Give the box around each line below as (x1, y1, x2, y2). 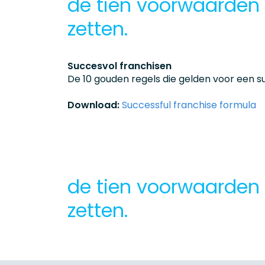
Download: (67, 98, 122, 112)
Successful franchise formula (122, 98, 256, 112)
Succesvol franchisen (67, 59, 172, 73)
